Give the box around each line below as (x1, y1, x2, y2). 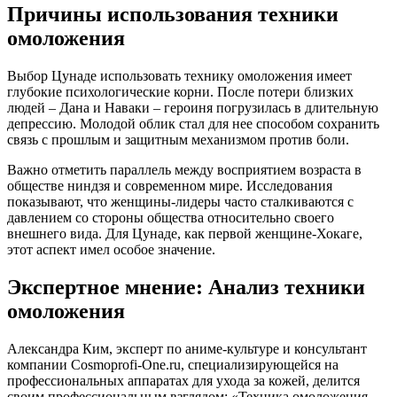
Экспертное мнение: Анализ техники (7, 276, 365, 300)
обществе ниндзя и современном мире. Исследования (7, 178, 332, 194)
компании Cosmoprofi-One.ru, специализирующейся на (7, 357, 339, 373)
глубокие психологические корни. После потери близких (7, 84, 354, 100)
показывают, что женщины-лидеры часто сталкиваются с (7, 194, 354, 210)
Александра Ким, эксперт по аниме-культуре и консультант (7, 341, 367, 357)
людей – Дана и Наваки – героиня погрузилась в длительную (7, 100, 378, 116)
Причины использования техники (7, 3, 339, 27)
